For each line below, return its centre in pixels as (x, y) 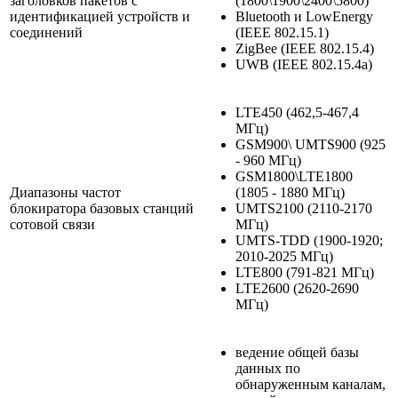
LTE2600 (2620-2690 (297, 288)
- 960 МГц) (268, 160)
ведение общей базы (297, 352)
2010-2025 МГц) (284, 256)
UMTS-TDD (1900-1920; (309, 240)
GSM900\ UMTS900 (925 (310, 144)
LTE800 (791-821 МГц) (305, 272)
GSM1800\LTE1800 (294, 176)
